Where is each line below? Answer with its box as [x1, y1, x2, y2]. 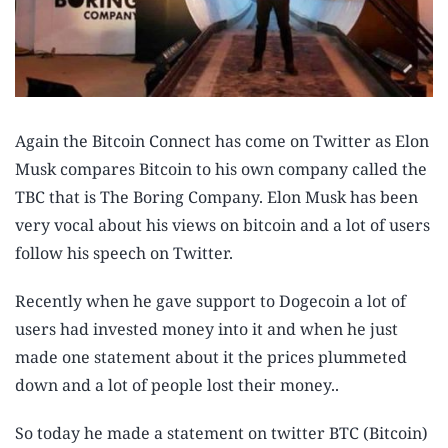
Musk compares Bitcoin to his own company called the [15, 158, 427, 181]
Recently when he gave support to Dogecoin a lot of [15, 290, 406, 313]
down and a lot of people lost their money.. [15, 374, 339, 397]
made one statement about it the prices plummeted [15, 346, 407, 369]
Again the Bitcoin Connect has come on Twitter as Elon [15, 130, 429, 153]
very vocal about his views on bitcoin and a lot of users [15, 214, 430, 237]
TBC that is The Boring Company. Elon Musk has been [15, 186, 418, 209]
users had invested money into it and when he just [15, 318, 398, 341]
